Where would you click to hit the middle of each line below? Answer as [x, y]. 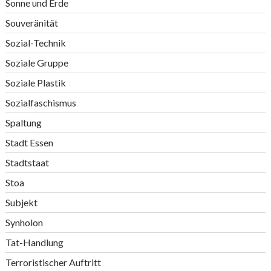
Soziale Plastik [35, 83]
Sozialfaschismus [41, 103]
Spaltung [23, 122]
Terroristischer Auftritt [53, 262]
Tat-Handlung [34, 242]
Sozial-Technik [35, 43]
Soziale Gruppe [37, 63]
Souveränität [31, 23]
